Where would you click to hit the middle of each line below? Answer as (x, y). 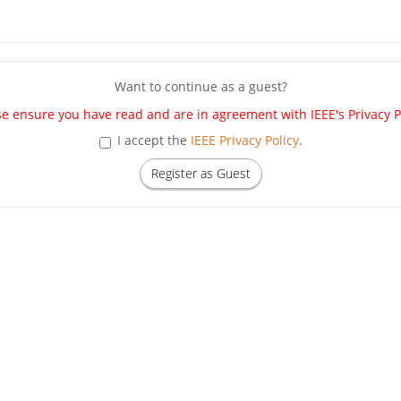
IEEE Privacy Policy (244, 140)
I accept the (154, 140)
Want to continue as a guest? (200, 86)
